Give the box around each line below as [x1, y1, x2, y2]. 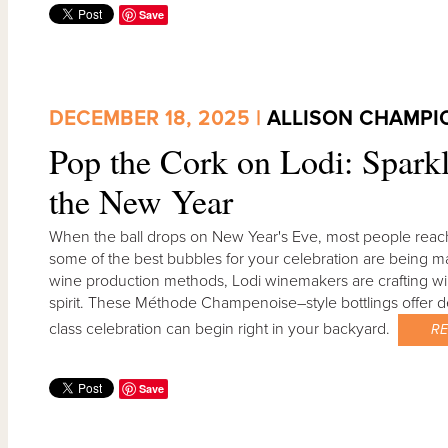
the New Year [48, 178, 233, 225]
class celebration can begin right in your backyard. [48, 319, 398, 340]
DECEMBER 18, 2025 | [48, 107, 267, 132]
